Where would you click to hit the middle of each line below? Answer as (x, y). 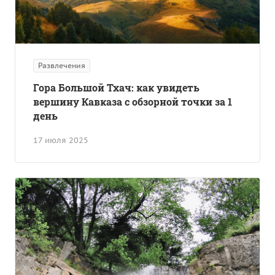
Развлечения (62, 65)
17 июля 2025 (61, 140)
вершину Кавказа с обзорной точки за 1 (133, 101)
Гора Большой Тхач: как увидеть (116, 87)
